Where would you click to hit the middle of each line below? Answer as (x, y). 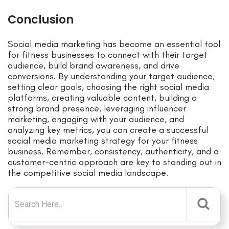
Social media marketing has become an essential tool (114, 44)
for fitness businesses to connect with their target (108, 55)
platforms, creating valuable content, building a (102, 98)
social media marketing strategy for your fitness (103, 141)
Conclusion (41, 20)
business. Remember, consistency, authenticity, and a (113, 152)
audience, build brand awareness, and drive (94, 66)
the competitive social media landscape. (88, 173)
